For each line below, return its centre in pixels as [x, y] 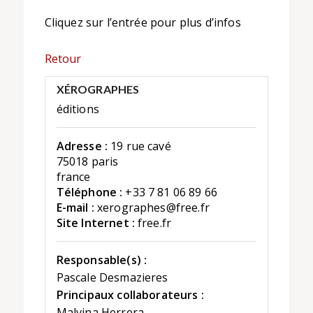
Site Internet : [95, 223]
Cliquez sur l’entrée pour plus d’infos [143, 22]
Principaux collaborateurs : [130, 295]
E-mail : [75, 208]
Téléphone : [89, 192]
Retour [63, 58]
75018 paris [87, 162]
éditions [78, 109]
